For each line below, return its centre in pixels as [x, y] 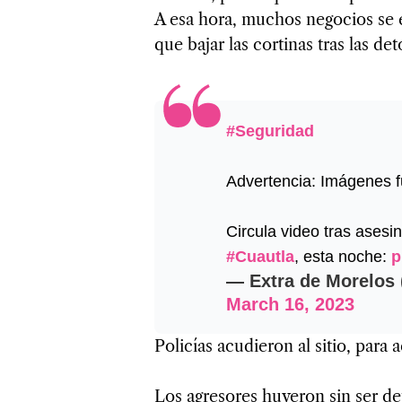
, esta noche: [343, 256]
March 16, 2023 [290, 304]
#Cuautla [260, 256]
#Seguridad [270, 131]
